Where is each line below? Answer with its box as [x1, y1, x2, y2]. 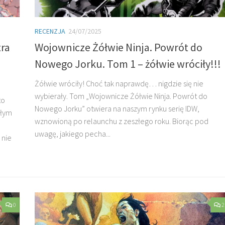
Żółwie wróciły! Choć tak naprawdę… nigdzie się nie [35, 78, 203, 88]
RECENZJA [35, 26, 65, 36]
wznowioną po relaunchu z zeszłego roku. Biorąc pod [35, 116, 208, 126]
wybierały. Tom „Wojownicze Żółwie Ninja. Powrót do [35, 90, 207, 101]
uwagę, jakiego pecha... [35, 128, 110, 139]
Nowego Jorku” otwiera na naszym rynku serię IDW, [35, 103, 199, 114]
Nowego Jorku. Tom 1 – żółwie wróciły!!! [35, 56, 221, 71]
